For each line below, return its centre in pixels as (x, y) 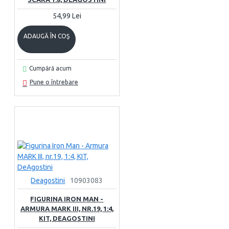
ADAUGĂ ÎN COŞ (47, 36)
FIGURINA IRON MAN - (67, 199)
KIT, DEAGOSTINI (67, 218)
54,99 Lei (67, 16)
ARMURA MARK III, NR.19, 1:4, (67, 209)
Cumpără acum (50, 68)
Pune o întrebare (54, 82)
